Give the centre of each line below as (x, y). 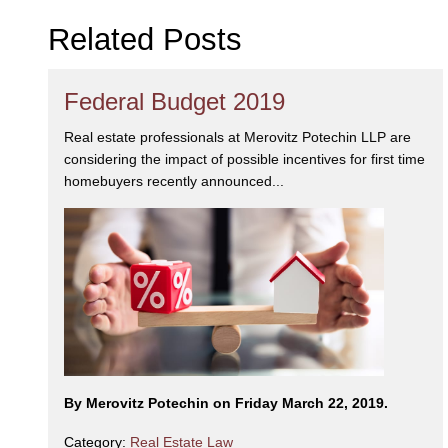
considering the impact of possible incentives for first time (244, 158)
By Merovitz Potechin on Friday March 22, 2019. (226, 403)
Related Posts (145, 39)
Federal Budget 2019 (174, 101)
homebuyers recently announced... (174, 180)
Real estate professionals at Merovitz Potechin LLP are (237, 136)
